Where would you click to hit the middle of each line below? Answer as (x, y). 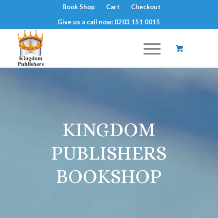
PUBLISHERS (109, 153)
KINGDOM (109, 130)
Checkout (145, 7)
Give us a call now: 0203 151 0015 (109, 22)
